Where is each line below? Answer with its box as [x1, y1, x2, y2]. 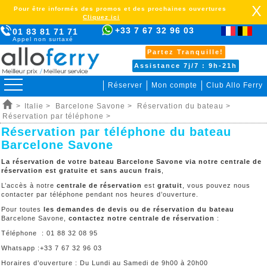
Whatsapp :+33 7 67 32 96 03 [1, 244, 102, 252]
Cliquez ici [83, 14, 120, 20]
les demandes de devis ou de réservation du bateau [44, 206, 234, 213]
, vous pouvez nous [182, 182, 250, 189]
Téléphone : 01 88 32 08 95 [1, 229, 98, 237]
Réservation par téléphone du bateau [1, 125, 231, 138]
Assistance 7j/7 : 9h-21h [133, 62, 237, 69]
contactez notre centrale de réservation [69, 215, 217, 222]
